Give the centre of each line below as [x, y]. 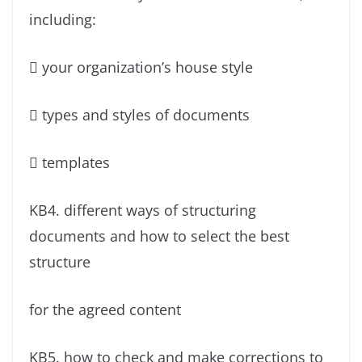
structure [60, 262]
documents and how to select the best [159, 236]
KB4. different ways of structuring [143, 210]
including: [63, 20]
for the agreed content [105, 310]
